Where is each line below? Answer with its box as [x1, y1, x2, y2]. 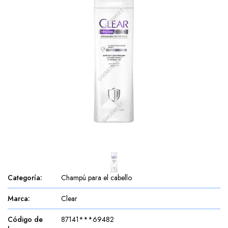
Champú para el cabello [61, 173, 132, 183]
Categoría [8, 173, 40, 183]
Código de [8, 214, 43, 224]
